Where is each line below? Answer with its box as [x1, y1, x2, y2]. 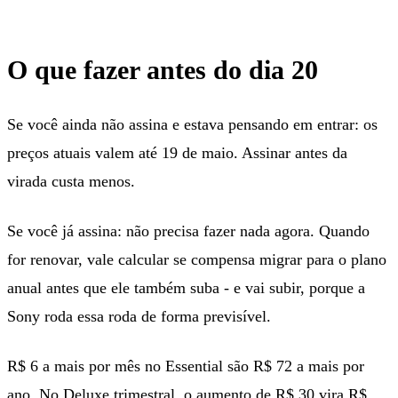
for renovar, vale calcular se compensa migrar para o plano [7, 250, 386, 268]
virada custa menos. [7, 171, 135, 190]
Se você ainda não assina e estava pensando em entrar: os [7, 115, 378, 133]
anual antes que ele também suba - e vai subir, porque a [7, 278, 365, 297]
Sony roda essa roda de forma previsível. [7, 306, 271, 325]
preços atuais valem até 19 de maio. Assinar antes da [7, 143, 347, 162]
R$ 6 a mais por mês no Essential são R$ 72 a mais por [7, 356, 364, 375]
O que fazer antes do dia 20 [7, 54, 318, 84]
